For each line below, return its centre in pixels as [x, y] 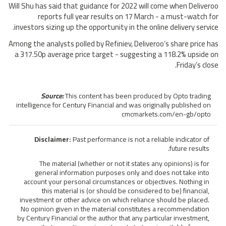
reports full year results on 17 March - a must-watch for [128, 17]
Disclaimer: [53, 139]
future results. [189, 149]
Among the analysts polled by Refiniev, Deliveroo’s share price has [114, 44]
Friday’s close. [197, 65]
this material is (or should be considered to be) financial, [126, 191]
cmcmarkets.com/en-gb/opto [166, 114]
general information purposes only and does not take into [122, 173]
